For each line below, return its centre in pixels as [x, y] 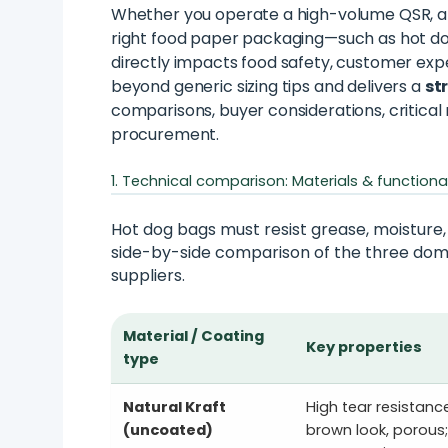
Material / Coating [193, 336]
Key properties [363, 347]
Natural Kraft [174, 407]
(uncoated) [167, 430]
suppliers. [147, 276]
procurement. [165, 135]
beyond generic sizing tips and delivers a [267, 87]
